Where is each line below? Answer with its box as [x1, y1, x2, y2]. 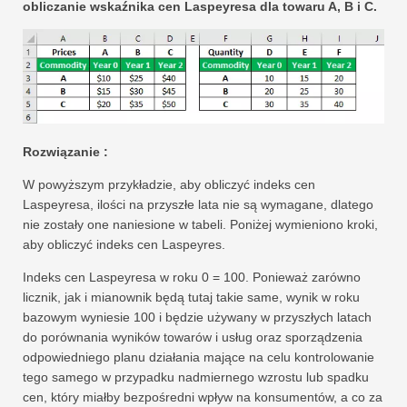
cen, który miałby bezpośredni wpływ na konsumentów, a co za [23, 389, 382, 404]
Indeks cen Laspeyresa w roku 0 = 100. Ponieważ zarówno [23, 269, 361, 284]
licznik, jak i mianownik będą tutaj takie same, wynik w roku [23, 289, 360, 304]
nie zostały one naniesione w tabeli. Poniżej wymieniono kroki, [23, 216, 378, 232]
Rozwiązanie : [23, 144, 108, 159]
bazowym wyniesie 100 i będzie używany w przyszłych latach [23, 309, 372, 324]
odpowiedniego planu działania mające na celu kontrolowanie [23, 349, 374, 364]
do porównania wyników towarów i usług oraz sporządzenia [23, 329, 362, 344]
